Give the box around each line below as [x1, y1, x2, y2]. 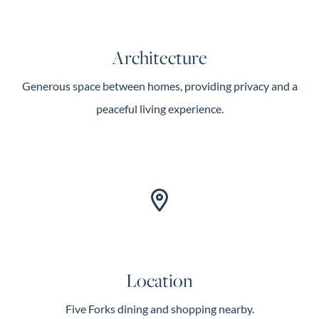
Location [126, 268, 193, 293]
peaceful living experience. [95, 102, 224, 115]
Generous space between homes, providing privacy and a [21, 79, 298, 93]
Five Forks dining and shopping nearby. [65, 302, 254, 315]
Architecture [112, 45, 207, 70]
